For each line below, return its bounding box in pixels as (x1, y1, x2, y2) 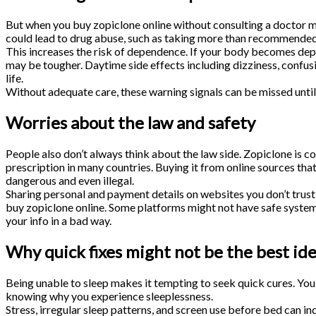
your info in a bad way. (6, 214, 114, 228)
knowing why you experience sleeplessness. (6, 288, 213, 303)
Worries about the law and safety (6, 112, 259, 133)
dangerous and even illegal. (6, 174, 134, 188)
